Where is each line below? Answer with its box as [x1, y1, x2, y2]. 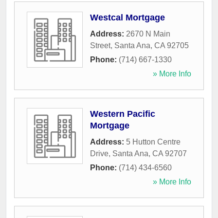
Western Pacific [90, 109, 155, 119]
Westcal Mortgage [90, 13, 165, 23]
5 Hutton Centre [126, 138, 181, 146]
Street [90, 41, 110, 50]
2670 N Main [126, 30, 170, 38]
